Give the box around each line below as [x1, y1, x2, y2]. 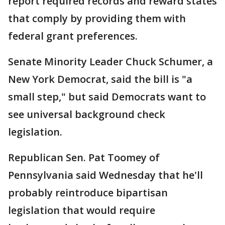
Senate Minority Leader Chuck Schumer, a [8, 55, 213, 68]
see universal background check [8, 107, 165, 121]
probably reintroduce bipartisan [8, 186, 168, 199]
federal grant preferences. [8, 29, 138, 43]
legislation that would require [8, 203, 155, 217]
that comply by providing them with [8, 12, 186, 25]
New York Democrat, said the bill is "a [8, 72, 192, 86]
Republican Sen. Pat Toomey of [8, 151, 160, 164]
